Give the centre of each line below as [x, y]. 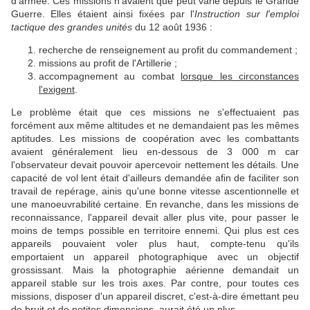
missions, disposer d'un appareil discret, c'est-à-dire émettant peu [155, 297]
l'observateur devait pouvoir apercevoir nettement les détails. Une [155, 165]
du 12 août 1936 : [172, 27]
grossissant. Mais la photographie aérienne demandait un [155, 270]
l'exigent [57, 90]
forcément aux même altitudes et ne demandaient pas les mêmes [155, 126]
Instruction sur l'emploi [247, 14]
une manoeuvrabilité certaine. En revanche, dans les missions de [155, 204]
